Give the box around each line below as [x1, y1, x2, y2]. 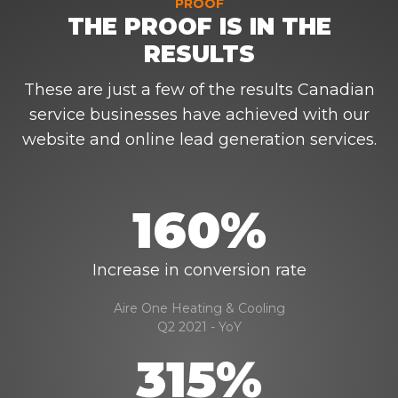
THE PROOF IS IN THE [67, 12, 331, 41]
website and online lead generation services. [21, 130, 377, 149]
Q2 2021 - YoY [156, 319, 242, 335]
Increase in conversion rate [92, 260, 306, 280]
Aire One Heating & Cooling [113, 300, 285, 316]
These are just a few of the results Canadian [23, 80, 375, 99]
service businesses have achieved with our [28, 105, 370, 124]
